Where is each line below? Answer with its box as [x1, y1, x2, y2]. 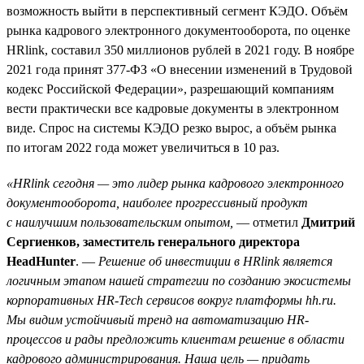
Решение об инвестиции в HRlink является [98, 253, 332, 268]
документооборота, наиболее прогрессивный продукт [6, 195, 308, 210]
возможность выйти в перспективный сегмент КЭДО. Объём [6, 3, 348, 18]
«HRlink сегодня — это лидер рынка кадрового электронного [6, 175, 344, 190]
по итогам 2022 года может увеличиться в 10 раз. [6, 140, 279, 154]
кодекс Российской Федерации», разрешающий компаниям [6, 81, 334, 96]
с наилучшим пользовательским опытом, [6, 214, 233, 229]
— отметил [233, 214, 301, 229]
